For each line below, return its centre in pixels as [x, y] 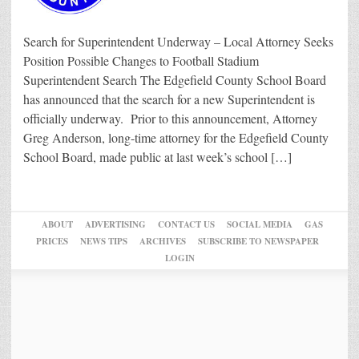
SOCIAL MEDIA [259, 225]
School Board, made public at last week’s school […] [157, 157]
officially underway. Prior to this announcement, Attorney [170, 119]
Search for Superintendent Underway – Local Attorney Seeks [178, 42]
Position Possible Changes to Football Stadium [145, 61]
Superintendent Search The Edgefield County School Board [175, 80]
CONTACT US [186, 225]
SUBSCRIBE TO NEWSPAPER [258, 242]
